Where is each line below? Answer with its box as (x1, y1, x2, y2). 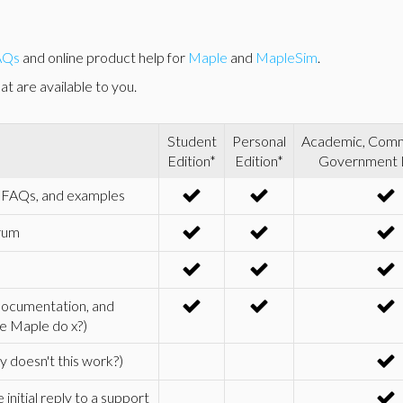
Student (166, 132, 217, 149)
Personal (232, 132, 286, 149)
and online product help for (20, 49, 188, 66)
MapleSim (255, 49, 318, 66)
